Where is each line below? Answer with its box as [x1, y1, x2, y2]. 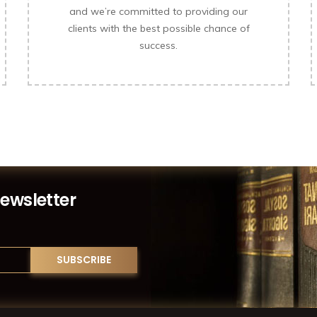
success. [139, 39, 178, 52]
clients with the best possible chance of [67, 22, 250, 35]
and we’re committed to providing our [69, 5, 248, 18]
